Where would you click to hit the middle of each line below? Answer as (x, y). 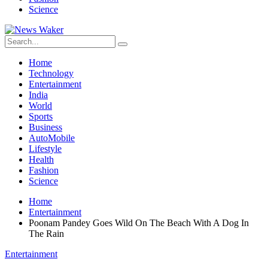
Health (41, 159)
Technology (51, 73)
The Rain (46, 234)
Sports (41, 116)
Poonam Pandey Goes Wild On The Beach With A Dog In (139, 223)
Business (45, 127)
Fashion (44, 170)
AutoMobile (52, 138)
